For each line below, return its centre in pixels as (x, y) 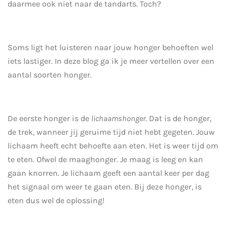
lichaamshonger (118, 118)
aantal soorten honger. (50, 74)
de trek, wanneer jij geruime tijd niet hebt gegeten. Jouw (111, 132)
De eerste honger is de (49, 118)
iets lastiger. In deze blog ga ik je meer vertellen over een (111, 61)
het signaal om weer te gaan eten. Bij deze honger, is (105, 186)
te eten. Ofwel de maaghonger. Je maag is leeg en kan (105, 159)
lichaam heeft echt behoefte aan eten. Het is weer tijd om (113, 145)
